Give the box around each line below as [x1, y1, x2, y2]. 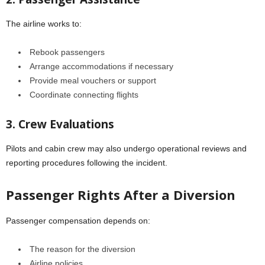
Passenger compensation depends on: [6, 215, 150, 225]
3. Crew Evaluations [6, 116, 114, 132]
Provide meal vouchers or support [30, 75, 156, 85]
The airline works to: [6, 18, 82, 28]
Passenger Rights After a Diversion [6, 185, 235, 203]
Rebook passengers [30, 47, 105, 57]
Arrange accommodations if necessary [30, 61, 173, 71]
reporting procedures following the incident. [6, 157, 167, 167]
